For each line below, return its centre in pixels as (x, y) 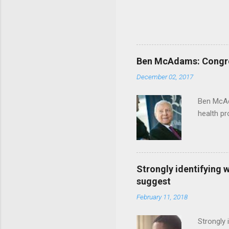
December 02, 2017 (165, 77)
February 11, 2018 (162, 197)
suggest (154, 181)
